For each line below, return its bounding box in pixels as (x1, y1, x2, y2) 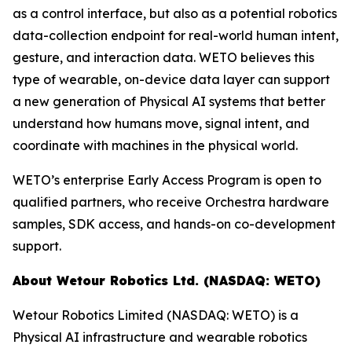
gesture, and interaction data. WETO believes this (13, 49, 314, 65)
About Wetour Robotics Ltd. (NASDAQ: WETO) (13, 273, 321, 288)
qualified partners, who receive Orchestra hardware (13, 194, 329, 210)
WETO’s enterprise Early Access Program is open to (13, 172, 321, 188)
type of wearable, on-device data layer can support (13, 71, 330, 87)
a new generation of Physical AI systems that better (13, 93, 325, 109)
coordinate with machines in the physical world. (13, 137, 298, 153)
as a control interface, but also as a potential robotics (13, 5, 337, 21)
